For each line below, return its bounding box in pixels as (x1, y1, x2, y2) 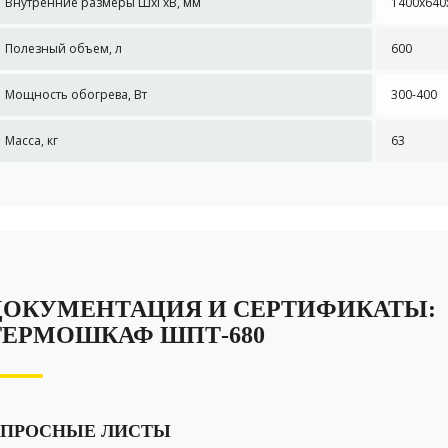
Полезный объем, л (4, 39, 122, 57)
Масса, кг (4, 131, 58, 149)
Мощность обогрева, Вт (4, 85, 147, 103)
